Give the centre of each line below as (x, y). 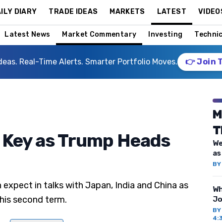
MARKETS (127, 11)
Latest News (28, 34)
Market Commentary (99, 34)
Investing (166, 34)
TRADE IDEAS (73, 11)
